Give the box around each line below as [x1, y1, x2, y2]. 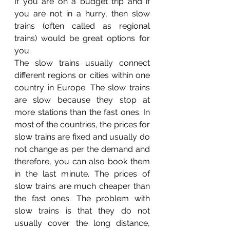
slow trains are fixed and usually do [14, 131, 150, 142]
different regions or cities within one [14, 70, 150, 80]
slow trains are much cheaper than [14, 181, 150, 191]
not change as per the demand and [14, 144, 150, 154]
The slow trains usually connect [14, 57, 150, 68]
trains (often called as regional [14, 21, 150, 31]
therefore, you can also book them [14, 156, 150, 166]
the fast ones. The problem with [14, 193, 150, 203]
